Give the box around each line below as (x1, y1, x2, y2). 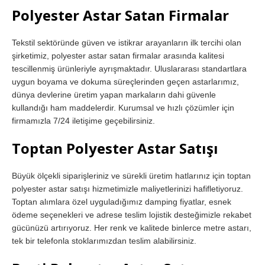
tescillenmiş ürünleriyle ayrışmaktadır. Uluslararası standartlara (12, 63, 247, 73)
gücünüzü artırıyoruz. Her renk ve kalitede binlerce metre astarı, (12, 222, 251, 232)
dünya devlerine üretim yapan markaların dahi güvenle (12, 89, 216, 99)
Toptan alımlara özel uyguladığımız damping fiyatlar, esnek (12, 196, 231, 206)
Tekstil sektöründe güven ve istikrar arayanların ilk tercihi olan (12, 37, 241, 47)
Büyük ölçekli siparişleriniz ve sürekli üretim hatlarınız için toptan (12, 170, 251, 180)
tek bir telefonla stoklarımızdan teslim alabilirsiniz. (12, 235, 196, 245)
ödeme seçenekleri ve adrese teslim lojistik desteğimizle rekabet (12, 209, 251, 219)
